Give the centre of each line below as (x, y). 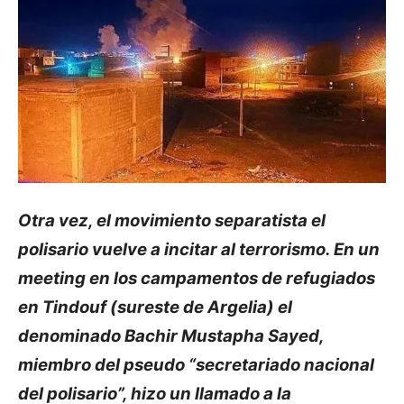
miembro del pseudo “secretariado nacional (196, 364)
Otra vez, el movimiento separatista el (172, 220)
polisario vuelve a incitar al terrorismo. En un (199, 249)
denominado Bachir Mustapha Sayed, (171, 335)
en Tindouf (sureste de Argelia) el (155, 307)
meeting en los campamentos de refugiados (197, 278)
